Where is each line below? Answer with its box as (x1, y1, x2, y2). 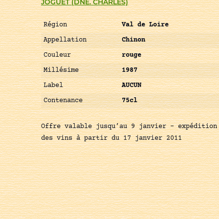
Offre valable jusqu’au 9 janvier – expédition (41, 123, 217, 131)
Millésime (44, 66, 79, 75)
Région (44, 21, 67, 29)
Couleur (44, 51, 71, 60)
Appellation (44, 36, 87, 44)
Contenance (44, 97, 83, 105)
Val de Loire (122, 21, 169, 29)
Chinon (122, 36, 145, 44)
